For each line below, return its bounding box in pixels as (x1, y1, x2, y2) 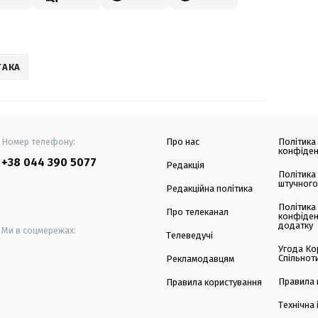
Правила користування (166, 277, 262, 288)
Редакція (166, 160, 204, 171)
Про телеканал (166, 207, 229, 218)
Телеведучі (166, 230, 213, 241)
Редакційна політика (166, 183, 253, 194)
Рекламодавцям (166, 253, 234, 265)
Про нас (166, 136, 199, 148)
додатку (278, 220, 314, 231)
